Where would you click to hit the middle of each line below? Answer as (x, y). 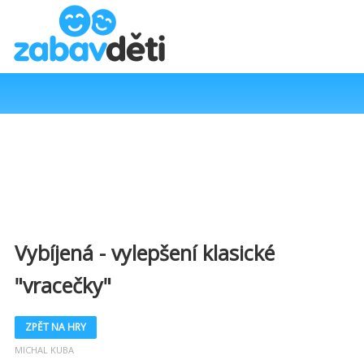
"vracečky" (63, 285)
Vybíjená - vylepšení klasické (145, 253)
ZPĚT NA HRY (56, 327)
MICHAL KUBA (44, 350)
